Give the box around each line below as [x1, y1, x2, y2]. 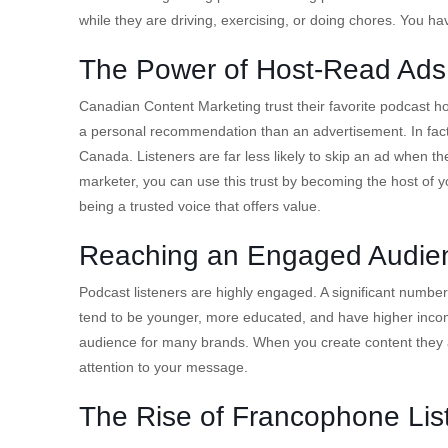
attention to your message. [79, 358, 248, 375]
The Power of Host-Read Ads [79, 53, 446, 85]
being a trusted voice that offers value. [79, 197, 321, 214]
